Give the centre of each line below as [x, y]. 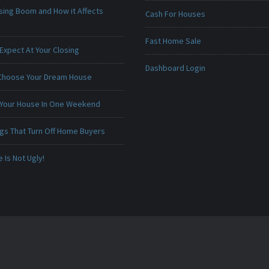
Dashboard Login [175, 68]
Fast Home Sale [173, 41]
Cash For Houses [175, 14]
